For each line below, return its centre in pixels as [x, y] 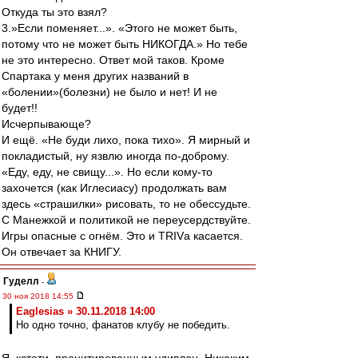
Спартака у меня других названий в [95, 76]
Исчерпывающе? [46, 124]
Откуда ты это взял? [54, 12]
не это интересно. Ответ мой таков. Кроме [113, 60]
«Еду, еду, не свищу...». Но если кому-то [107, 172]
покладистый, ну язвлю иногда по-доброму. [115, 156]
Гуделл [21, 281]
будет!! [20, 108]
